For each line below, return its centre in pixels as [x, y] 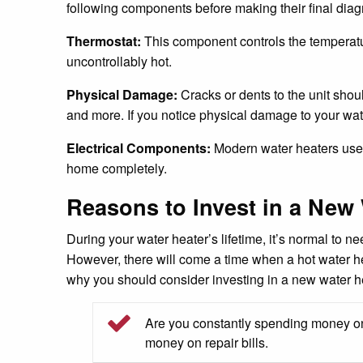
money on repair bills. [207, 342]
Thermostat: [105, 41]
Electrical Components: [139, 147]
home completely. [117, 168]
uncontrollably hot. [119, 61]
